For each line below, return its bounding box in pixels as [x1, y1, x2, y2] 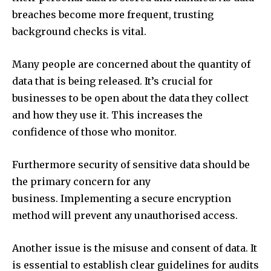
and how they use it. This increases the [12, 108, 203, 121]
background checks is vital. [12, 25, 146, 38]
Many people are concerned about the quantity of [12, 57, 250, 70]
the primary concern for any [12, 175, 151, 188]
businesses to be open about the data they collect [12, 91, 249, 104]
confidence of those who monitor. [12, 125, 177, 138]
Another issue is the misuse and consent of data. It [12, 241, 257, 254]
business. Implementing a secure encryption [12, 192, 231, 204]
